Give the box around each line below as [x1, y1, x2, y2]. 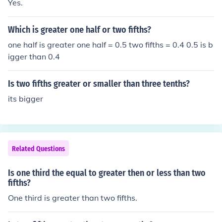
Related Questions [12, 145, 65, 153]
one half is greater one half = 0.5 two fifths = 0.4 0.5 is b [8, 40, 213, 50]
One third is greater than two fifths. [8, 193, 137, 203]
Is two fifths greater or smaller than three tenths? [8, 78, 190, 89]
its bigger [8, 94, 43, 104]
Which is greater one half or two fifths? [8, 24, 151, 35]
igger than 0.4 [8, 52, 60, 61]
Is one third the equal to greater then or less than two [8, 167, 206, 178]
